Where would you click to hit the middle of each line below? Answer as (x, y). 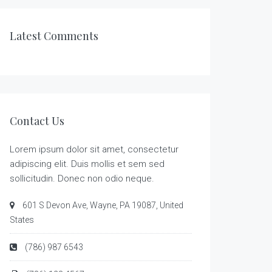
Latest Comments (54, 36)
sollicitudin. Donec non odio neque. (82, 179)
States (22, 220)
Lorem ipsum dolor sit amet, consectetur (94, 150)
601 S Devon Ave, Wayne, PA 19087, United (102, 206)
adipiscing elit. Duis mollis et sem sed (87, 164)
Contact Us (37, 121)
